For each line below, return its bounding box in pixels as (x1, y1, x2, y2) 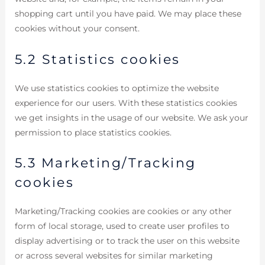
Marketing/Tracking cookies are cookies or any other (14, 206, 232, 217)
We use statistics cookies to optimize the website (14, 82, 219, 93)
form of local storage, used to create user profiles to (14, 221, 230, 232)
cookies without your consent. (14, 23, 140, 34)
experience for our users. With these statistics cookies (14, 97, 237, 108)
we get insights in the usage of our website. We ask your (14, 112, 248, 123)
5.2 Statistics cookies (14, 51, 180, 67)
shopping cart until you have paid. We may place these (14, 8, 241, 20)
